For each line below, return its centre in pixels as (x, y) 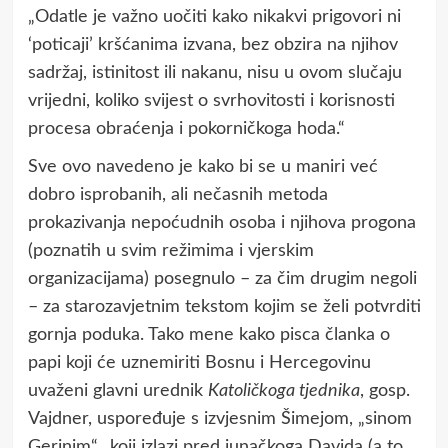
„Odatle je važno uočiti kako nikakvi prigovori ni (214, 16)
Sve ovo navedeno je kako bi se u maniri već (202, 166)
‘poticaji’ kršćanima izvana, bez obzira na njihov (212, 44)
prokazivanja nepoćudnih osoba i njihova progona (221, 222)
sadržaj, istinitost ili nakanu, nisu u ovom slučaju (214, 72)
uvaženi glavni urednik (117, 390)
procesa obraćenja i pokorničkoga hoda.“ (186, 128)
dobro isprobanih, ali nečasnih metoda (177, 194)
